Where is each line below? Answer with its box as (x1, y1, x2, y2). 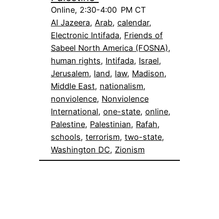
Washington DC (51, 144, 110, 154)
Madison (132, 68, 164, 78)
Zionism (115, 144, 145, 154)
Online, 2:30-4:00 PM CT (51, 4, 146, 15)
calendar (117, 17, 149, 27)
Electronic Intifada (51, 30, 119, 40)
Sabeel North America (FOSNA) (51, 43, 168, 53)
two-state (125, 131, 162, 142)
